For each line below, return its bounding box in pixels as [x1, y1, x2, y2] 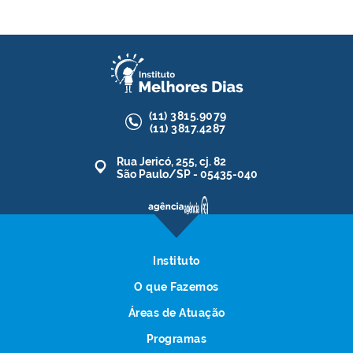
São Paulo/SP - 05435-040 [117, 167, 258, 180]
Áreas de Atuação [128, 306, 225, 319]
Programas [146, 332, 207, 345]
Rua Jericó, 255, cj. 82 [117, 154, 226, 168]
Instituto [153, 254, 200, 267]
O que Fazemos [134, 280, 219, 293]
